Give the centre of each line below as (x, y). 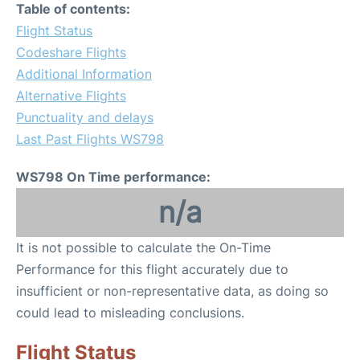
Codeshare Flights (71, 52)
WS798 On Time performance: (113, 177)
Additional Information (84, 74)
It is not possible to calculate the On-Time (143, 247)
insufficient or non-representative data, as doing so (172, 291)
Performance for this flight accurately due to (152, 269)
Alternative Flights (71, 96)
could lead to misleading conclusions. (130, 313)
